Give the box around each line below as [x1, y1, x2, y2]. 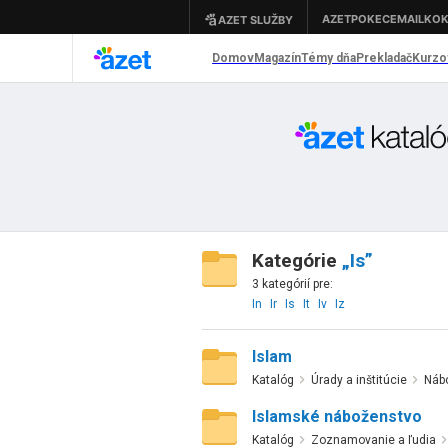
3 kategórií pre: [251, 277, 333, 291]
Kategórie [251, 249, 342, 272]
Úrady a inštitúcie [310, 373, 407, 387]
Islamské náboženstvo [251, 407, 422, 426]
